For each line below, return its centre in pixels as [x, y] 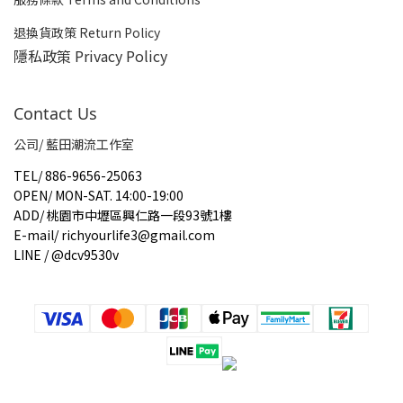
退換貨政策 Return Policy [87, 32]
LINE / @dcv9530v [66, 255]
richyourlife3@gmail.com [137, 235]
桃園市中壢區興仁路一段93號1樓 [138, 215]
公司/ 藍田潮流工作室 [74, 144]
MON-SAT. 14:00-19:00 [119, 195]
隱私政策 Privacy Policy [90, 56]
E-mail [34, 235]
